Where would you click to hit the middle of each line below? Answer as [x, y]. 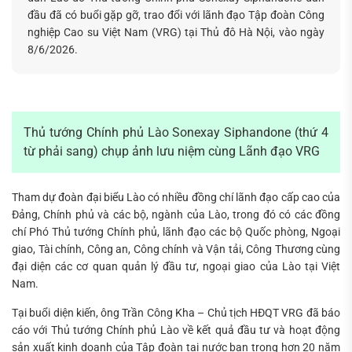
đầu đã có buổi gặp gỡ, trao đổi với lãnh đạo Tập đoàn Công [176, 15]
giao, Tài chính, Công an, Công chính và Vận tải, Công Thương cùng [176, 249]
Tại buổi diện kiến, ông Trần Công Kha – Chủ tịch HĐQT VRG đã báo [176, 312]
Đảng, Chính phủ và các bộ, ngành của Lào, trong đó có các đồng [176, 215]
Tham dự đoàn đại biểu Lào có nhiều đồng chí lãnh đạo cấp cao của [176, 198]
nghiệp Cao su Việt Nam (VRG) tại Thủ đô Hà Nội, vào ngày [176, 33]
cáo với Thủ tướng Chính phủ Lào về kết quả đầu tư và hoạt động [176, 330]
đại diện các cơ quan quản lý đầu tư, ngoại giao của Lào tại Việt [176, 267]
